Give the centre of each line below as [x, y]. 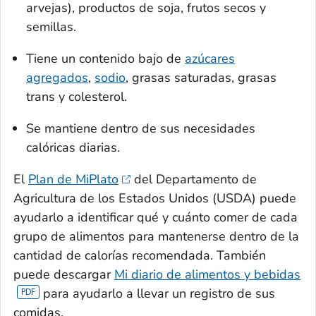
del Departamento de [193, 180]
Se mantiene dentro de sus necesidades [141, 129]
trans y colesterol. [77, 97]
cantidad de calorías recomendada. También [140, 256]
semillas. [51, 27]
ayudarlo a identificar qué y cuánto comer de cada [156, 218]
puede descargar [64, 275]
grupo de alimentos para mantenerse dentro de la [156, 237]
